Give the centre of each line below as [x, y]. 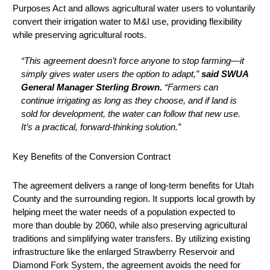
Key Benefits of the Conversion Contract [92, 156]
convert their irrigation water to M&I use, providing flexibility [127, 21]
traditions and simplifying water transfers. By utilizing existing [131, 238]
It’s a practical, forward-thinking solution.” [101, 127]
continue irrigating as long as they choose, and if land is [129, 100]
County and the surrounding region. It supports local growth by [134, 198]
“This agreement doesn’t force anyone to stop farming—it [133, 60]
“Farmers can [190, 87]
